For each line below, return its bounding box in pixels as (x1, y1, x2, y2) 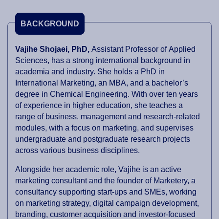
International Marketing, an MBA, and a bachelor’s (15, 79, 188, 88)
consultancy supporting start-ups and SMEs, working (15, 188, 197, 197)
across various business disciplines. (15, 146, 142, 155)
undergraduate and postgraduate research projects (15, 135, 190, 144)
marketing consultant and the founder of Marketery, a (15, 176, 196, 185)
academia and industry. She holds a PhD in (15, 67, 165, 76)
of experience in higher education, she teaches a (15, 101, 183, 110)
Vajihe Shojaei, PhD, (15, 45, 91, 54)
